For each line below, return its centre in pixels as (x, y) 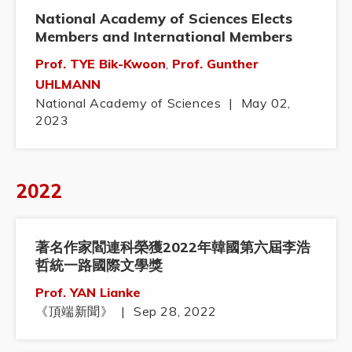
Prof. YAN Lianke (88, 293)
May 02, (266, 103)
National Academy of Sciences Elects (164, 19)
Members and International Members (164, 37)
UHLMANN (68, 84)
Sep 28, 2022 (176, 312)
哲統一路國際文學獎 (99, 266)
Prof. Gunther (216, 64)
